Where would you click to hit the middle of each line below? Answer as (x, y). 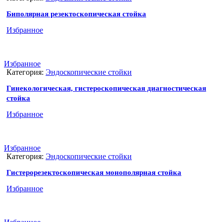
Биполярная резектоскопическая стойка (76, 14)
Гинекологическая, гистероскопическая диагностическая (106, 88)
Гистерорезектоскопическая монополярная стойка (94, 173)
